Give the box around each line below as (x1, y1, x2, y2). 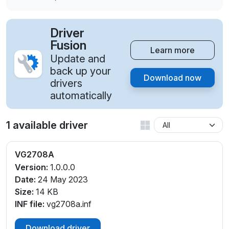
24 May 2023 (36, 174, 88, 185)
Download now (144, 73, 201, 83)
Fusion (50, 38, 86, 53)
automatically (50, 89, 112, 102)
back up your (50, 65, 111, 78)
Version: (15, 162, 48, 173)
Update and (50, 53, 105, 65)
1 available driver (6, 119, 88, 131)
